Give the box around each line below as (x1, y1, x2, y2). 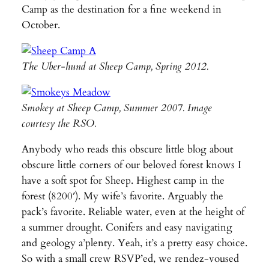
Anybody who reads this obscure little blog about (21, 142, 233, 156)
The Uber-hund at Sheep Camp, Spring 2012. (21, 59, 208, 74)
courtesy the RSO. (21, 116, 96, 130)
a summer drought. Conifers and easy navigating (21, 220, 232, 234)
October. (21, 18, 60, 32)
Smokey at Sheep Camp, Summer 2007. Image (21, 100, 212, 115)
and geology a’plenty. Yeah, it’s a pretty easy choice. (21, 235, 247, 250)
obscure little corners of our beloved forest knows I (21, 157, 241, 172)
